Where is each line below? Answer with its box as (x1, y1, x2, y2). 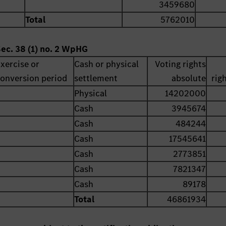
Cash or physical (74, 58, 139, 71)
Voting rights (155, 58, 206, 71)
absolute (172, 72, 206, 85)
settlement (74, 72, 118, 85)
